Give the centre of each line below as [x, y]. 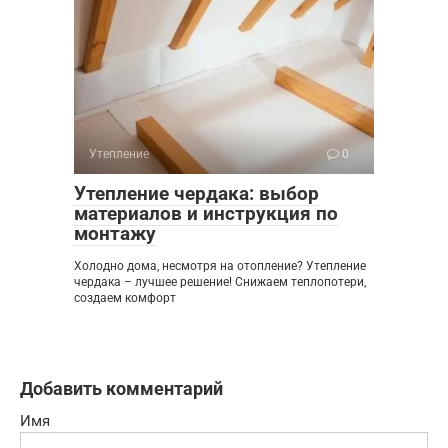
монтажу [115, 233]
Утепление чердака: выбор [196, 193]
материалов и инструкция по [206, 213]
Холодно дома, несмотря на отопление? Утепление [220, 265]
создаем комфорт [125, 297]
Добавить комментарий [121, 388]
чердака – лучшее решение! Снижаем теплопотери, [220, 281]
